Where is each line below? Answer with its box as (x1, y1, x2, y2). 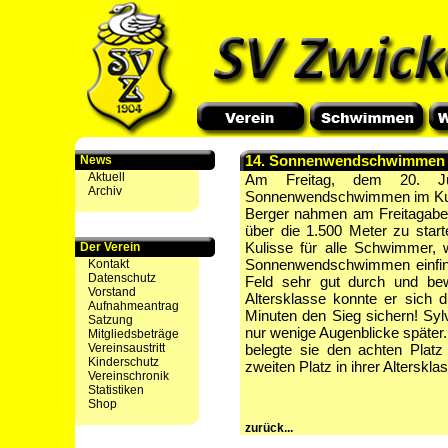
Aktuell (88, 170, 125, 184)
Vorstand (88, 285, 136, 299)
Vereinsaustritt (88, 341, 165, 355)
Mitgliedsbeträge (88, 327, 179, 341)
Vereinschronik (88, 369, 169, 383)
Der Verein (80, 240, 140, 254)
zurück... (245, 421, 293, 435)
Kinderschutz (88, 355, 159, 369)
